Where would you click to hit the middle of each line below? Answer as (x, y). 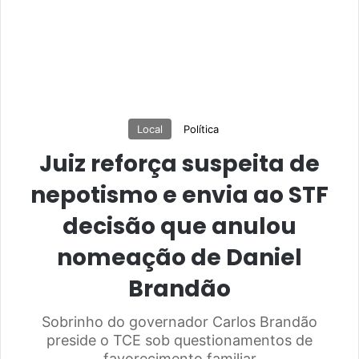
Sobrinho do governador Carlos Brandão (179, 321)
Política (201, 129)
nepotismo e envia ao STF (179, 195)
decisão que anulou (179, 226)
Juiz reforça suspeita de (179, 163)
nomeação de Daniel (179, 257)
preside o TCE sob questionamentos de (179, 340)
